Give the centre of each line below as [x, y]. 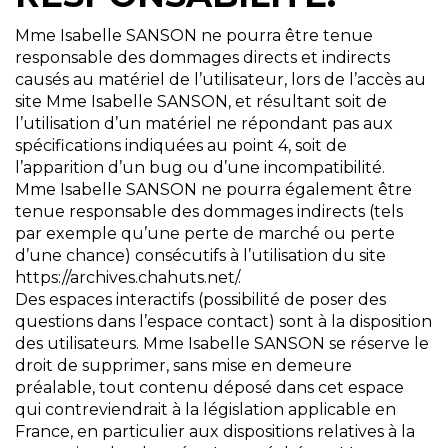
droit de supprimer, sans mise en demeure [183, 366]
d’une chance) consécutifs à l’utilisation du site [200, 256]
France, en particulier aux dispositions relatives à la [215, 432]
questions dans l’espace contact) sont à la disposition [223, 322]
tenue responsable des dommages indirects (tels [209, 212]
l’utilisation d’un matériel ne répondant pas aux [204, 124]
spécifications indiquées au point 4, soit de [181, 146]
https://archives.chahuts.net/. [128, 278]
